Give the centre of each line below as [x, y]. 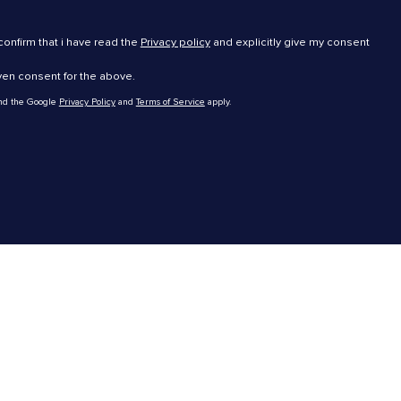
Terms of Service [170, 102]
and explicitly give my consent [290, 42]
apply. [218, 102]
